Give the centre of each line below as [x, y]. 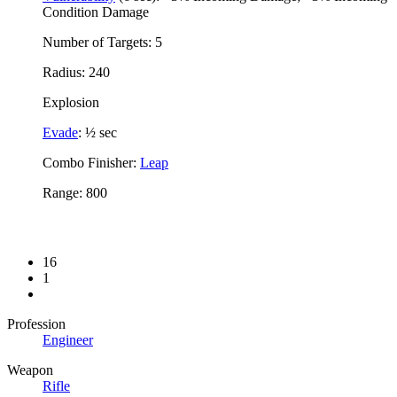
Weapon [30, 370]
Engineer [68, 340]
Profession [36, 324]
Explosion [71, 102]
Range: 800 [75, 192]
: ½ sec [97, 132]
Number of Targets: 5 [102, 42]
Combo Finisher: [91, 162]
